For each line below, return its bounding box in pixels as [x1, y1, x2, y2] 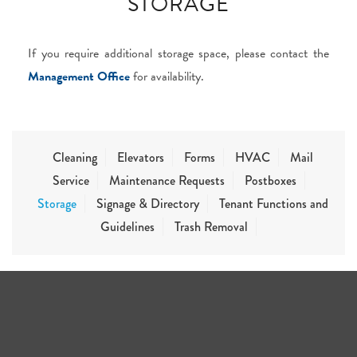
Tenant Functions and [218, 194, 328, 213]
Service [52, 171, 89, 190]
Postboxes [244, 171, 296, 190]
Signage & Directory [96, 194, 199, 213]
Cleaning [52, 148, 97, 167]
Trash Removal [175, 218, 248, 236]
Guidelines [100, 218, 155, 236]
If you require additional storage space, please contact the [28, 44, 329, 63]
